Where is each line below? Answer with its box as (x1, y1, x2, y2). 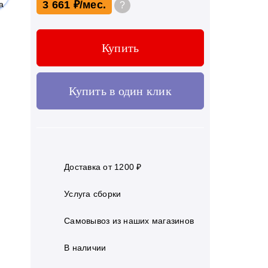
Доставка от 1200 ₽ (64, 162, 142, 172)
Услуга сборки (64, 189, 121, 199)
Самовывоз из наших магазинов (64, 216, 194, 226)
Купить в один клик (69, 84, 172, 98)
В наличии (64, 243, 106, 252)
